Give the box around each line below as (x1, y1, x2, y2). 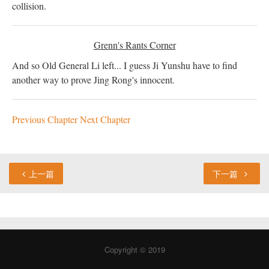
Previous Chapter (12, 112, 80, 125)
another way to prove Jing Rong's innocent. (12, 73, 175, 86)
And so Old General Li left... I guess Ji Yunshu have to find (12, 58, 237, 71)
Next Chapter (80, 112, 130, 125)
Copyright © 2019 (104, 243, 165, 255)
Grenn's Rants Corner (93, 38, 176, 51)
